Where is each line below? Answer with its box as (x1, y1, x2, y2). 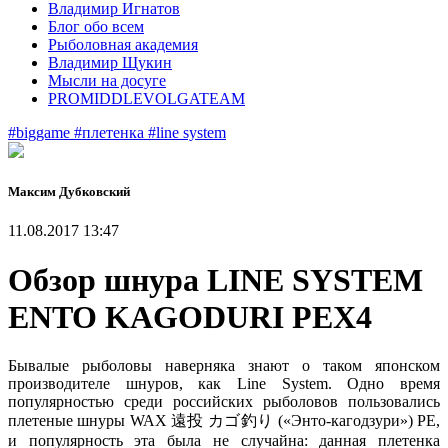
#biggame (8, 124, 74, 141)
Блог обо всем (48, 18, 144, 35)
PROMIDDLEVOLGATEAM (48, 90, 245, 107)
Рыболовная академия (48, 36, 198, 53)
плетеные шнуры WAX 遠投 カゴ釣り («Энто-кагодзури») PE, (8, 412, 440, 430)
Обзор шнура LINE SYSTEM (8, 261, 423, 298)
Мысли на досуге (48, 72, 166, 89)
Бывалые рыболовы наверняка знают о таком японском (8, 357, 440, 375)
